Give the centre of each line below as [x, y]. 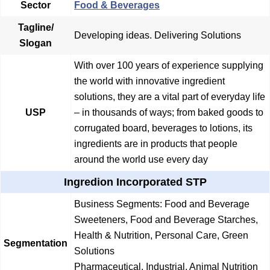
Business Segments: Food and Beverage [162, 204]
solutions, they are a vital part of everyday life [170, 96]
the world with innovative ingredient [149, 81]
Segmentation [36, 243]
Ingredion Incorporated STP [135, 182]
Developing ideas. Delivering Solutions [158, 35]
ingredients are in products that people [156, 143]
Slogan [36, 43]
